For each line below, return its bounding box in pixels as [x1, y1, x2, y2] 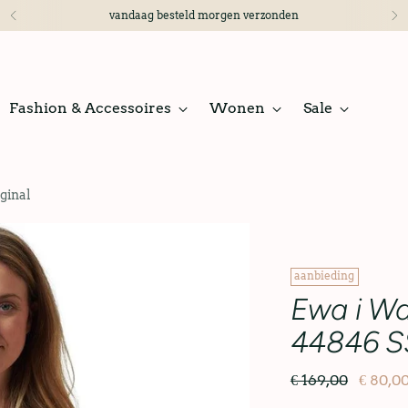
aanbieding [294, 270, 355, 283]
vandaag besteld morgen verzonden [109, 8, 299, 22]
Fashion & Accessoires [9, 98, 172, 117]
